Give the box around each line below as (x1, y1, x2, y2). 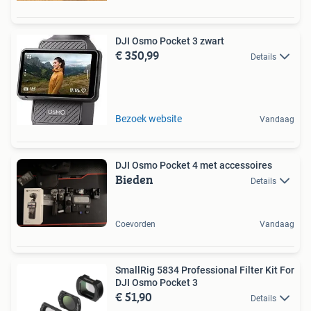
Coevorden (115, 219, 155, 229)
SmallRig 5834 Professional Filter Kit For (115, 264, 294, 276)
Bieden (115, 170, 153, 189)
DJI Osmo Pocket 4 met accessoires (115, 160, 272, 171)
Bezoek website (115, 113, 182, 124)
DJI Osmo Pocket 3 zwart (115, 35, 224, 47)
